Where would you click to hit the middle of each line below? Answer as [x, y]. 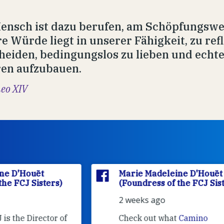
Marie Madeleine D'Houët [107, 173]
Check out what [85, 218]
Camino [130, 218]
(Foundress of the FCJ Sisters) [116, 183]
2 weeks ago [79, 200]
